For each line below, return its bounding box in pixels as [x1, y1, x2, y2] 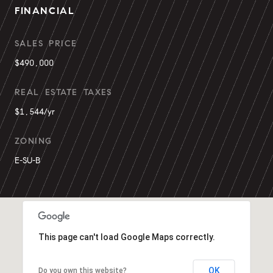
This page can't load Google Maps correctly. [38, 232, 215, 242]
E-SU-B [15, 155, 40, 166]
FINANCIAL [15, 5, 75, 16]
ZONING [15, 136, 52, 146]
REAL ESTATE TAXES [15, 87, 112, 97]
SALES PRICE [15, 38, 77, 49]
